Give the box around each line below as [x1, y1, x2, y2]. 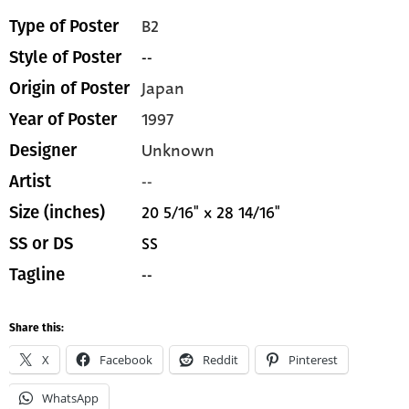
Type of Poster [9, 16, 119, 37]
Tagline [9, 265, 65, 286]
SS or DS [9, 234, 73, 255]
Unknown [142, 139, 215, 163]
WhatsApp [42, 390, 99, 407]
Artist [9, 172, 51, 193]
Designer [9, 141, 77, 162]
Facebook [100, 351, 152, 369]
